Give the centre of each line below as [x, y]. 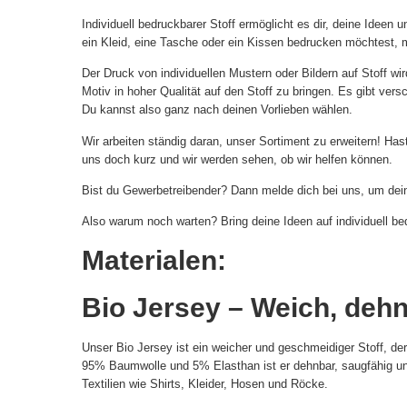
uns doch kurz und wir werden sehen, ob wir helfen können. [237, 159]
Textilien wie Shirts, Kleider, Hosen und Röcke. [205, 383]
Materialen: [158, 260]
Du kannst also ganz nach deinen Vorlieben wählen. [217, 110]
